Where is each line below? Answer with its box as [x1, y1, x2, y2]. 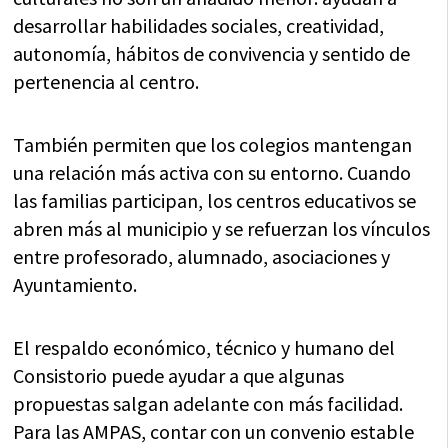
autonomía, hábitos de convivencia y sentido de [13, 40, 411, 66]
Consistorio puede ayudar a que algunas [13, 362, 345, 388]
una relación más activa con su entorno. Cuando [13, 159, 412, 185]
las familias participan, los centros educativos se [13, 187, 417, 213]
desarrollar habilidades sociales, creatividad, [13, 12, 385, 38]
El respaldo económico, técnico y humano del [13, 334, 396, 360]
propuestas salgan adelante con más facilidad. [13, 390, 404, 416]
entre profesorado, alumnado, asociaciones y [13, 243, 391, 269]
